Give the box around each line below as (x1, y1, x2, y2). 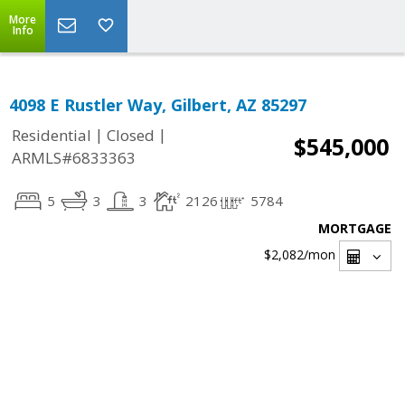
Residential (12, 125, 91, 146)
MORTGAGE (318, 220, 391, 237)
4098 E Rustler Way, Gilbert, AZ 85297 (9, 94, 306, 116)
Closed (107, 125, 155, 146)
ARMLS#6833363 (12, 147, 136, 169)
